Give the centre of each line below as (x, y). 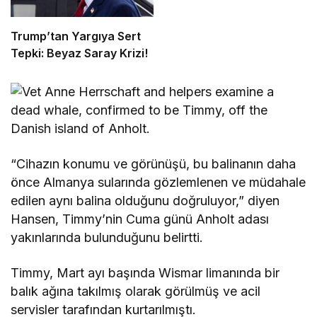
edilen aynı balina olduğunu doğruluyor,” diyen (145, 200)
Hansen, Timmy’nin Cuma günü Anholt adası (140, 219)
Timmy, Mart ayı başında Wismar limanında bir (145, 272)
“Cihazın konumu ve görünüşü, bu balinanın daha (154, 163)
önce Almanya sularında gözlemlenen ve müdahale (158, 182)
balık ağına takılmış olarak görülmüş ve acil (136, 291)
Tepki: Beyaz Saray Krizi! (79, 53)
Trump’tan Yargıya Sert (76, 36)
